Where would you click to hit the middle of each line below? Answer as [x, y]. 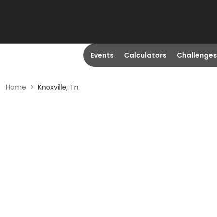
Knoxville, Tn [58, 87]
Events [102, 55]
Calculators [145, 55]
